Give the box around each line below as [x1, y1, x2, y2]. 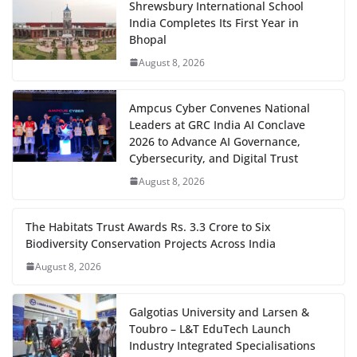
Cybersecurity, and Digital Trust [129, 150, 298, 166]
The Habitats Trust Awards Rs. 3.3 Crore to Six [25, 218, 271, 234]
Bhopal [129, 31, 167, 47]
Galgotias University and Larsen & [129, 304, 309, 320]
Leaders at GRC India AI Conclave [129, 116, 305, 132]
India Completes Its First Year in [129, 14, 299, 30]
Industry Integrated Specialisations [129, 337, 316, 353]
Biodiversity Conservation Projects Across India [25, 235, 276, 251]
